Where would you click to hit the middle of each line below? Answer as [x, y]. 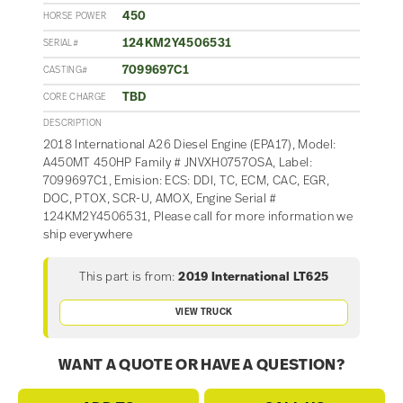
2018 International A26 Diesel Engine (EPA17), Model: [189, 146]
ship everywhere [88, 236]
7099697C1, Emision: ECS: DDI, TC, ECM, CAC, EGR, [186, 182]
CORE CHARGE [75, 97]
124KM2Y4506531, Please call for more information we [197, 218]
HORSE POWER [75, 16]
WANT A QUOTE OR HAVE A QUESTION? [201, 366]
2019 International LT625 [254, 278]
